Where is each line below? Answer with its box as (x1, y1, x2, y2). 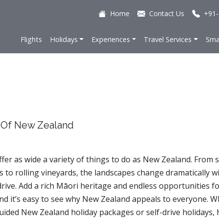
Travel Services (144, 35, 192, 44)
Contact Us (149, 9, 184, 18)
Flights (20, 35, 42, 44)
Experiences (91, 35, 131, 44)
